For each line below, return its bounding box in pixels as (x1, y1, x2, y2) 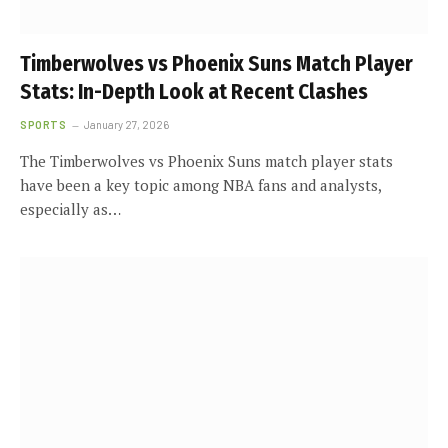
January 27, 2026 (84, 118, 170, 131)
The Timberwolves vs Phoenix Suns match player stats (20, 151, 393, 171)
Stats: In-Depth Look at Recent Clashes (20, 79, 368, 105)
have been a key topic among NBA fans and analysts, (20, 175, 381, 195)
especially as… (20, 199, 121, 219)
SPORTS (20, 118, 67, 131)
